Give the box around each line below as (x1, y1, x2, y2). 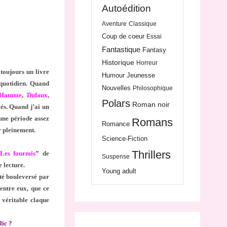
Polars (101, 98, 130, 109)
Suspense (101, 153, 130, 161)
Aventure (101, 20, 127, 28)
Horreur (136, 59, 158, 67)
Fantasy (142, 46, 166, 54)
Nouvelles (101, 84, 131, 92)
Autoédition (101, 3, 151, 14)
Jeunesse (126, 71, 155, 80)
